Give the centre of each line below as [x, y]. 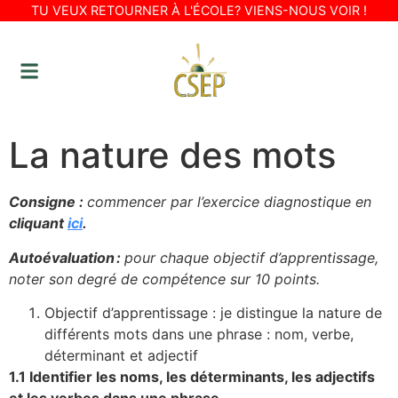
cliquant [38, 223]
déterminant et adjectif [121, 355]
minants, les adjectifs [302, 376]
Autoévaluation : [67, 257]
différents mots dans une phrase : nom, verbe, [199, 334]
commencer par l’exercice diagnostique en [229, 202]
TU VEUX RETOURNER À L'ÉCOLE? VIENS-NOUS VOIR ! [199, 10]
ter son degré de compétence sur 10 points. [173, 279]
